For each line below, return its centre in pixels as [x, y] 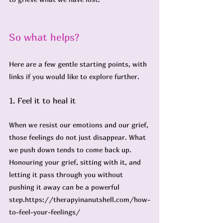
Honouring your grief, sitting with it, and [76, 162]
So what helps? [46, 37]
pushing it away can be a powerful [65, 187]
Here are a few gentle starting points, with [79, 64]
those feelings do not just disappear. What [78, 137]
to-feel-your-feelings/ [45, 212]
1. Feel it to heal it [42, 101]
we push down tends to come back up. [71, 150]
